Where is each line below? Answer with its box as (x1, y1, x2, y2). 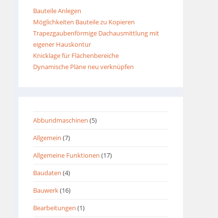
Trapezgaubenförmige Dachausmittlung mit (33, 29, 159, 38)
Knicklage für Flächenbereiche (33, 51, 119, 60)
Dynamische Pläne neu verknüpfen (33, 62, 134, 72)
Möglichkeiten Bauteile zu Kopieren (33, 18, 135, 27)
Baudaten (33, 168, 61, 178)
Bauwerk (33, 186, 58, 195)
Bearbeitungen (33, 203, 76, 213)
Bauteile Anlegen (33, 6, 81, 16)
